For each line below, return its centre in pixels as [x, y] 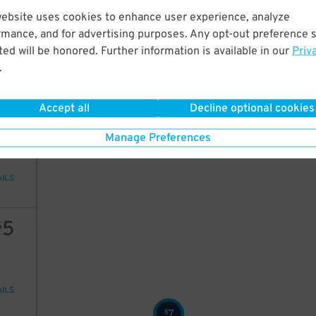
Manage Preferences [158, 138]
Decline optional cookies [252, 108]
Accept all [64, 108]
